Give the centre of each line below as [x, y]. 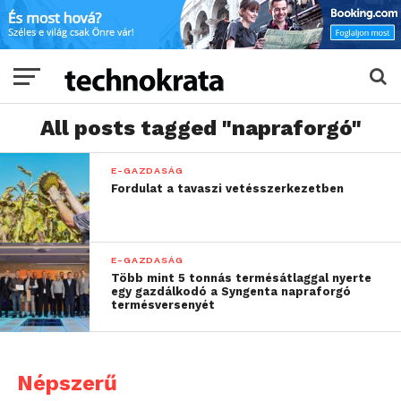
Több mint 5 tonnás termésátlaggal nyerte [242, 278]
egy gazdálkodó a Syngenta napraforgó [231, 292]
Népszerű [67, 384]
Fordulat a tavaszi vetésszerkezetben [228, 189]
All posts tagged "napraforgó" [200, 128]
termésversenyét [163, 305]
